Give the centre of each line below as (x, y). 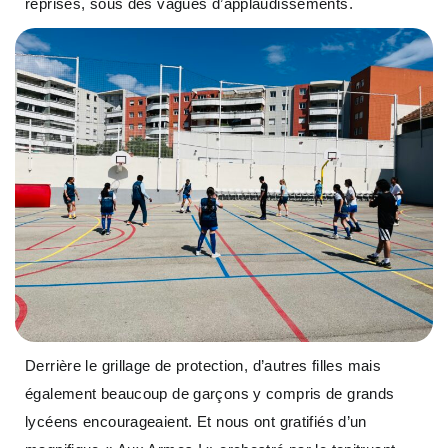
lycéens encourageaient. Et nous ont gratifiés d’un (196, 421)
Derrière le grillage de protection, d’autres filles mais (203, 365)
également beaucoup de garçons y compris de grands (210, 393)
